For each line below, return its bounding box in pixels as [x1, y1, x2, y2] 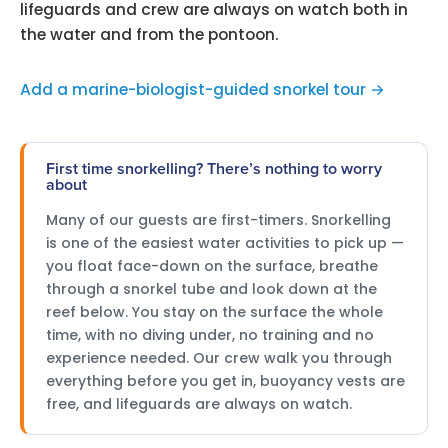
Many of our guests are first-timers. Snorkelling [46, 209, 391, 230]
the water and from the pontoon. [20, 24, 279, 46]
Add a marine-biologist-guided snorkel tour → [20, 78, 385, 100]
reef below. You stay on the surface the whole [46, 301, 383, 322]
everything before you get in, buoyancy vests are [46, 370, 405, 391]
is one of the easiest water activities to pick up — [46, 232, 404, 253]
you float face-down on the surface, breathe [46, 255, 378, 276]
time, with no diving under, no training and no [46, 324, 374, 345]
